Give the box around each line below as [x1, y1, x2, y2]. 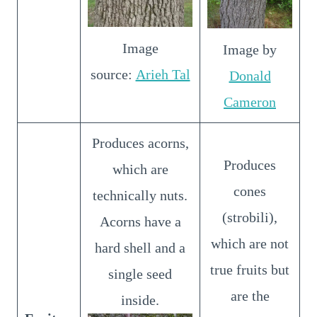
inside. [121, 292, 159, 308]
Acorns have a [99, 213, 181, 229]
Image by [223, 41, 277, 57]
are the [230, 287, 270, 304]
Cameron [224, 93, 276, 110]
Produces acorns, [91, 134, 189, 151]
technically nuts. [93, 187, 188, 203]
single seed [108, 265, 172, 282]
